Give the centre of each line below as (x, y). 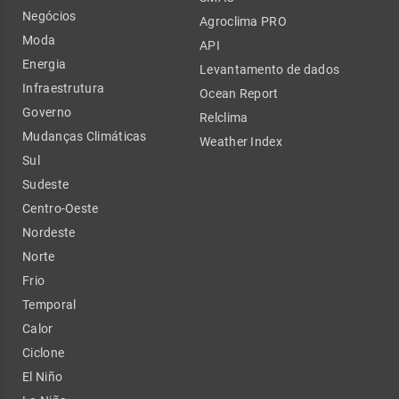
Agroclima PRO (243, 21)
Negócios (49, 16)
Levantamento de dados (270, 69)
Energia (45, 64)
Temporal (49, 304)
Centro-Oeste (61, 208)
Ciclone (44, 352)
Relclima (224, 117)
